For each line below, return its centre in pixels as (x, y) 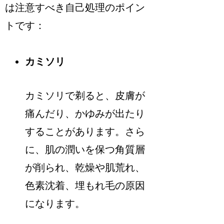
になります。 (55, 204)
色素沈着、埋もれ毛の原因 (85, 186)
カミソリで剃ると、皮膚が (85, 96)
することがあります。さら (85, 132)
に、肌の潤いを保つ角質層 (85, 150)
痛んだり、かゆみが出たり (85, 114)
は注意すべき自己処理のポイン (75, 8)
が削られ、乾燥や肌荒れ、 (85, 168)
